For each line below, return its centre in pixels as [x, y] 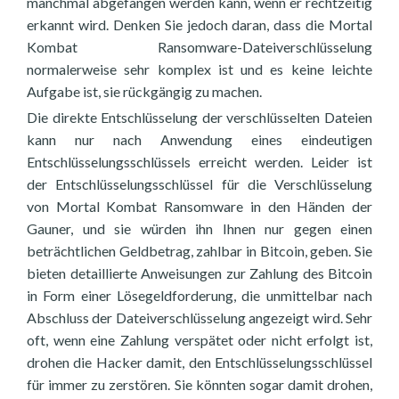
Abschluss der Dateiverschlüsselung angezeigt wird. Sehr [199, 318]
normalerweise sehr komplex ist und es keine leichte [199, 69]
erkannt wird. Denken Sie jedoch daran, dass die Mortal [199, 24]
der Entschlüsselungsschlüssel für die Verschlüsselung [199, 184]
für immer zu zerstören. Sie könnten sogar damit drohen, [199, 384]
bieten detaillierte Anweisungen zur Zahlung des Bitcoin [199, 273]
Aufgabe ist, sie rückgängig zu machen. [144, 91]
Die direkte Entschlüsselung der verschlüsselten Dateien [199, 117]
